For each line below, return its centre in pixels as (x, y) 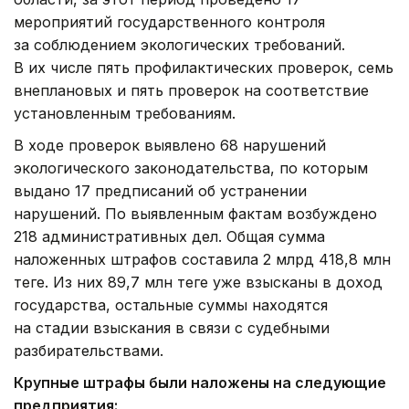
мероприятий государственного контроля (169, 21)
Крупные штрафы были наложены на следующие (200, 382)
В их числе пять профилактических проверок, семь (204, 67)
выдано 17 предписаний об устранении (160, 190)
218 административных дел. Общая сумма (169, 236)
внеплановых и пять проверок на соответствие (191, 90)
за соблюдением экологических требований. (179, 44)
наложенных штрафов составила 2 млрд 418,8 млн (202, 259)
